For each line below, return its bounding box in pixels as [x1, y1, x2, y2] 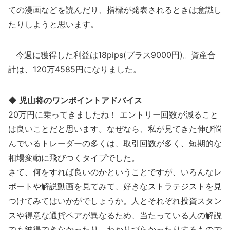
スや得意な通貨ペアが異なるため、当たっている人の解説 [8, 210, 222, 220]
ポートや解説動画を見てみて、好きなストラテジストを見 [8, 181, 222, 191]
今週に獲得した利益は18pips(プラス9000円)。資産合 [8, 50, 216, 60]
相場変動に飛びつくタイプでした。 [8, 152, 140, 163]
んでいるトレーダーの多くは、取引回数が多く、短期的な [8, 138, 222, 148]
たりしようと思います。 [8, 19, 99, 29]
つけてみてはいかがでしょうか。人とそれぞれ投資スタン [8, 196, 222, 206]
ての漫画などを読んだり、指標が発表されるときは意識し [8, 5, 222, 15]
